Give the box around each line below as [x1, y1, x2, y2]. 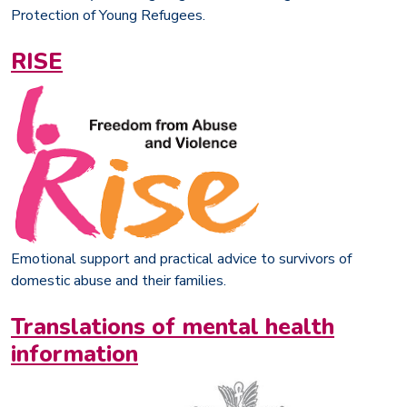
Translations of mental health [11, 310, 334, 342]
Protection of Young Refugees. [11, 5, 205, 25]
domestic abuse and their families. [11, 270, 226, 291]
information [11, 337, 138, 370]
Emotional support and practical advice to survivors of [11, 248, 352, 269]
